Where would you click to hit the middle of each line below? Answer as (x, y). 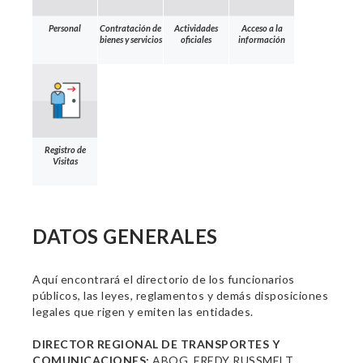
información (262, 39)
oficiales (196, 39)
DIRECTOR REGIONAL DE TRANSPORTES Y (156, 344)
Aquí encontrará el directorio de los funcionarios (164, 279)
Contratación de (130, 28)
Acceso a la (262, 28)
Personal (65, 28)
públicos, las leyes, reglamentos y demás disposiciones (180, 295)
